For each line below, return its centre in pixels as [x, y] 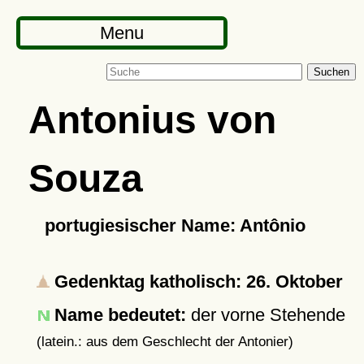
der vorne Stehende [265, 315]
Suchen [331, 72]
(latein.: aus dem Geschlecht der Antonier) [165, 341]
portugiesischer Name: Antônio [175, 225]
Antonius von [152, 119]
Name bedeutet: [120, 315]
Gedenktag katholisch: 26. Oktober [196, 282]
